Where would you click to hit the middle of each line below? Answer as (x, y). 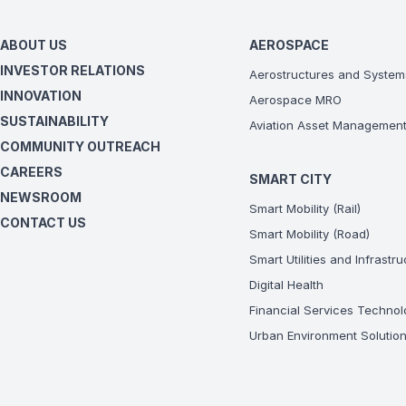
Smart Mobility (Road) (310, 234)
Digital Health (287, 285)
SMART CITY (291, 179)
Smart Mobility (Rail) (305, 208)
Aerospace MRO (296, 100)
